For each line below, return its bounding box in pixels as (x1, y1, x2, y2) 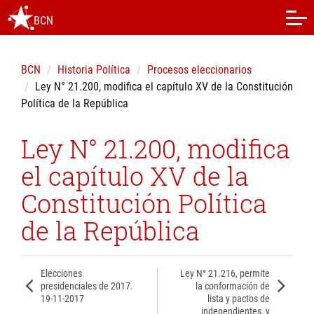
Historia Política (57, 63, 130, 76)
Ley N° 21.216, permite (180, 268, 271, 279)
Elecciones (40, 268, 82, 279)
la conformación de (196, 280, 271, 292)
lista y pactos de (207, 293, 271, 304)
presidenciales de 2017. (40, 280, 133, 292)
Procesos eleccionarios (147, 63, 252, 76)
